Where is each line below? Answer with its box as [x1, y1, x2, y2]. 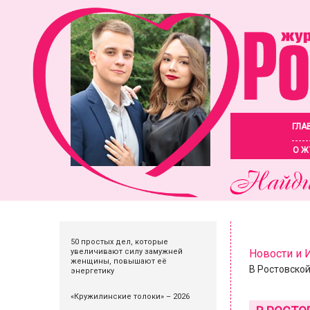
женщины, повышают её [71, 257, 167, 266]
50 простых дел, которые [71, 237, 168, 246]
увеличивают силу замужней [71, 247, 183, 256]
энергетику [71, 266, 114, 275]
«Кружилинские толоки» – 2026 [71, 292, 190, 301]
